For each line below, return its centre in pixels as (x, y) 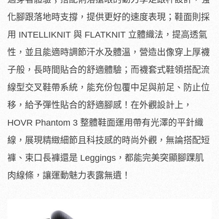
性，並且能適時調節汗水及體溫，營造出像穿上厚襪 (109, 52)
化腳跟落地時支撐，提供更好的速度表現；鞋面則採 (109, 17)
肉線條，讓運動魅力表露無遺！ (69, 175)
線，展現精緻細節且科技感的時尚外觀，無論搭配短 (109, 140)
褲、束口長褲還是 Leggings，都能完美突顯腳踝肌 (106, 158)
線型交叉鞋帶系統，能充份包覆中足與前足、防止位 (109, 87)
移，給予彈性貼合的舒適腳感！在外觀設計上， (100, 105)
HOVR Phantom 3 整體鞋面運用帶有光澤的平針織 (105, 122)
